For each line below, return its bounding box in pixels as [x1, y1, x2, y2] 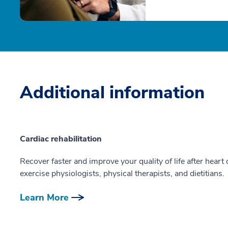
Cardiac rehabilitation [20, 133, 102, 145]
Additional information [20, 81, 205, 105]
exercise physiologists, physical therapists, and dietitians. [20, 168, 224, 180]
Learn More [20, 191, 69, 204]
